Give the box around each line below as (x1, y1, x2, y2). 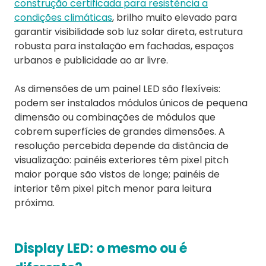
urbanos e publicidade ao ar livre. (14, 53, 168, 68)
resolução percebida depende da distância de (14, 139, 229, 153)
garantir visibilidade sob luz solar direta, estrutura (14, 25, 243, 39)
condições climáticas (14, 11, 112, 25)
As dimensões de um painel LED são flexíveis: (14, 82, 220, 96)
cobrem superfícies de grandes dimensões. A (14, 125, 225, 139)
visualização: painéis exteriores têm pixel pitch (14, 153, 229, 167)
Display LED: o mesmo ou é (14, 239, 187, 258)
